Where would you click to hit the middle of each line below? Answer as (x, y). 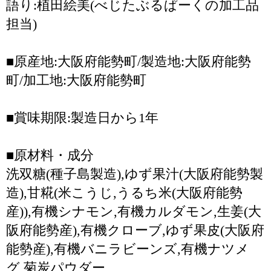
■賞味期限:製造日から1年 (82, 118)
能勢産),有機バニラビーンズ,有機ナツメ (128, 249)
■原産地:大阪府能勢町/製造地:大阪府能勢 (129, 61)
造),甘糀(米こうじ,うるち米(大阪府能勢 (124, 193)
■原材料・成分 (50, 155)
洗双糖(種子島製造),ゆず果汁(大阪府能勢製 (135, 174)
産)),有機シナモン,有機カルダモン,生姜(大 (134, 211)
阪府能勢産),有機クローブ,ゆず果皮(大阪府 (135, 230)
